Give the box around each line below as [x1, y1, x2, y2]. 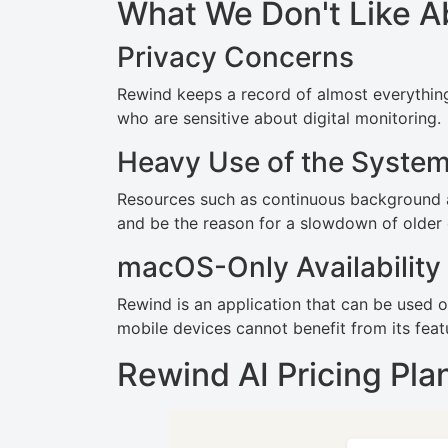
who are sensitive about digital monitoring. [117, 108, 441, 128]
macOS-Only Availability [117, 250, 441, 284]
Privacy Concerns [117, 40, 354, 74]
